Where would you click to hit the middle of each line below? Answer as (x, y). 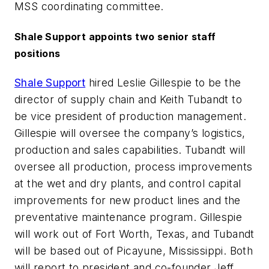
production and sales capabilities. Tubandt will (130, 150)
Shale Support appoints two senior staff (115, 36)
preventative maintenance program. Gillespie (128, 217)
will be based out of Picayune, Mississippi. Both (134, 250)
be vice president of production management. (131, 116)
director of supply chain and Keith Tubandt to (128, 99)
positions (38, 53)
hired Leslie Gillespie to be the (163, 82)
